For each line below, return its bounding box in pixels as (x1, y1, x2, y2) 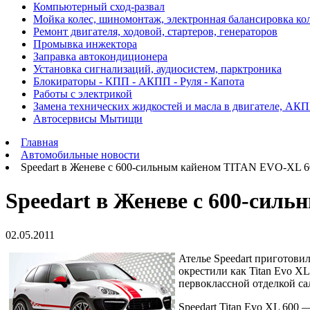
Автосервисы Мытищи (33, 113, 143, 125)
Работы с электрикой (33, 88, 132, 100)
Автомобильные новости (21, 149, 140, 161)
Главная (21, 136, 58, 148)
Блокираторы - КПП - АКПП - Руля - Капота (33, 75, 244, 87)
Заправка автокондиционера (33, 51, 167, 62)
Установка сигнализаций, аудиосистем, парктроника (33, 63, 282, 75)
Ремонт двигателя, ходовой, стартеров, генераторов (33, 26, 277, 37)
